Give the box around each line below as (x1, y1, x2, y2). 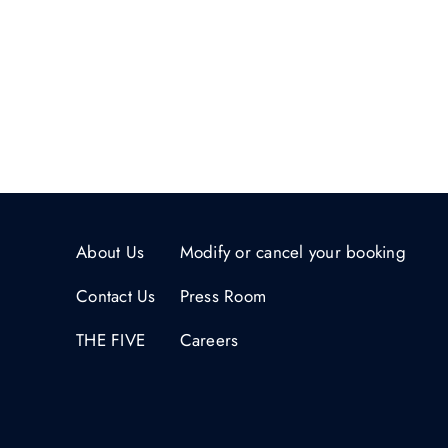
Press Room (179, 284, 267, 308)
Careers (179, 328, 239, 352)
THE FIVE (76, 328, 146, 352)
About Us (76, 240, 145, 264)
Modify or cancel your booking (179, 240, 406, 264)
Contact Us (76, 284, 156, 308)
